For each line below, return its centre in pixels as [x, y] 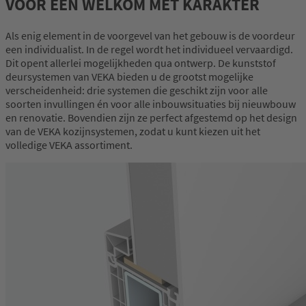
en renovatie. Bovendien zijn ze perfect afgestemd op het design [151, 118]
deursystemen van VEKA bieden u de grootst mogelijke [129, 77]
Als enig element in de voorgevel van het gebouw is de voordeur [150, 36]
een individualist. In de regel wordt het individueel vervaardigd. [149, 50]
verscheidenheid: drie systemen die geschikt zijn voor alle [137, 91]
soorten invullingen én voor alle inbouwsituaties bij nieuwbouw [151, 104]
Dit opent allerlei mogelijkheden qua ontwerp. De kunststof [141, 63]
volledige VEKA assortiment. [69, 145]
